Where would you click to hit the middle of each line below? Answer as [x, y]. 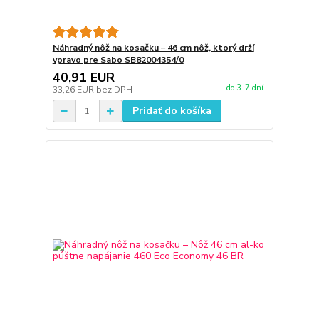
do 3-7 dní [245, 88]
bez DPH [114, 90]
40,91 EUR [83, 78]
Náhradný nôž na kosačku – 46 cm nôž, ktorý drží [153, 48]
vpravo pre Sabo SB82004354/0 [118, 60]
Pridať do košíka [172, 111]
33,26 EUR [74, 90]
